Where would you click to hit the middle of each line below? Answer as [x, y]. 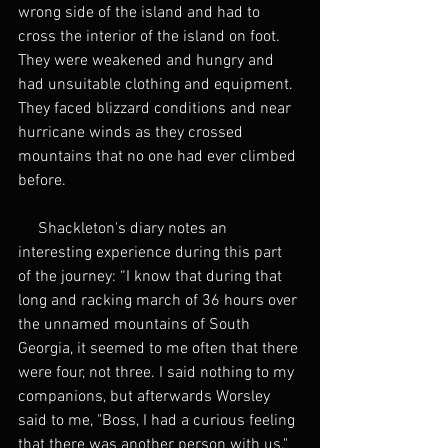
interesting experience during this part [152, 253]
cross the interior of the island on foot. [151, 37]
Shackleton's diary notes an [124, 229]
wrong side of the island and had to [141, 13]
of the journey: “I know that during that [152, 277]
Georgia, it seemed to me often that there [160, 349]
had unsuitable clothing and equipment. [157, 85]
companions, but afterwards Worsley [146, 397]
